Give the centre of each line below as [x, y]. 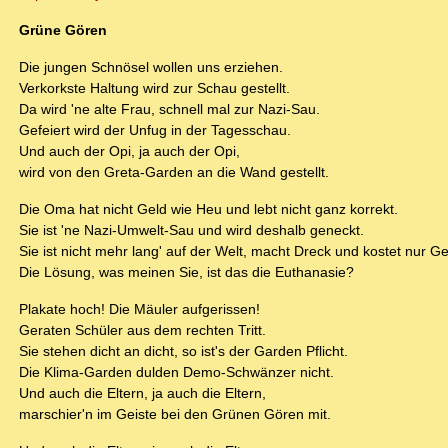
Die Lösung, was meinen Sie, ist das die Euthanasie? [186, 272]
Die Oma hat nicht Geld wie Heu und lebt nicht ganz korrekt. [208, 209]
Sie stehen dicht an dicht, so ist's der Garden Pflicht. [183, 351]
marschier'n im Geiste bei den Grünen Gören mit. [175, 414]
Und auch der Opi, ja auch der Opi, [129, 151]
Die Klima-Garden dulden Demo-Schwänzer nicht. [176, 372]
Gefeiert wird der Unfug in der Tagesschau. [155, 130]
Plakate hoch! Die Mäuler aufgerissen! [139, 309]
